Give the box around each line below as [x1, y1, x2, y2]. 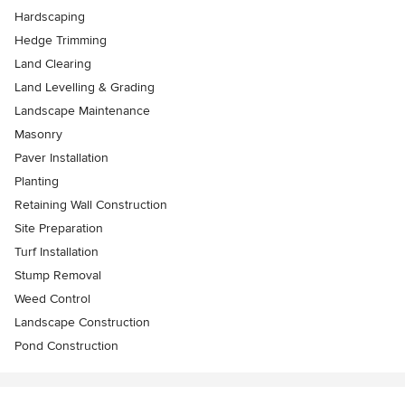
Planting [14, 173, 59, 189]
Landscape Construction [14, 314, 150, 330]
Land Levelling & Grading [14, 79, 155, 95]
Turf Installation [14, 243, 99, 259]
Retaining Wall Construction [14, 196, 167, 212]
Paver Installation [14, 149, 108, 165]
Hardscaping [14, 8, 85, 24]
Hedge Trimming [14, 32, 107, 48]
